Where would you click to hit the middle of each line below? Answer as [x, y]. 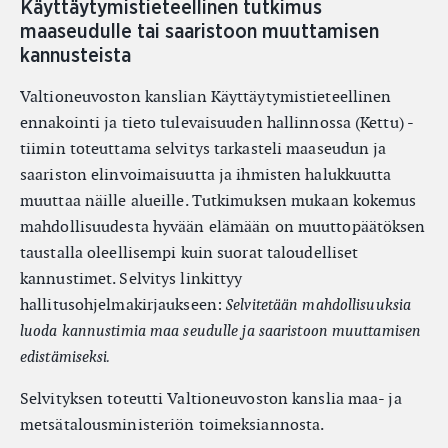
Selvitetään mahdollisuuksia [319, 305]
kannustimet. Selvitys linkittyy [131, 278]
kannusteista [75, 56]
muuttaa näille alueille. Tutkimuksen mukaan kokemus [218, 200]
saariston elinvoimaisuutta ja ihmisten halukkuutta [206, 174]
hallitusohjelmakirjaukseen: [123, 304]
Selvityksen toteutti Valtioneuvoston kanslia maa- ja [211, 398]
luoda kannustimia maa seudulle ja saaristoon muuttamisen [221, 331]
